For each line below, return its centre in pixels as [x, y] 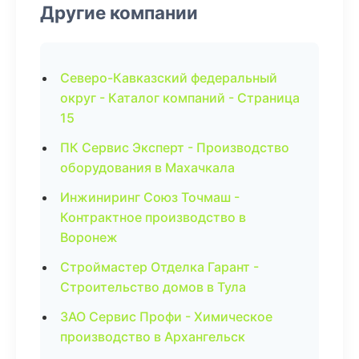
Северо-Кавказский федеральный [169, 78]
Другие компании [119, 12]
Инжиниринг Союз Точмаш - [150, 197]
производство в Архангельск [153, 337]
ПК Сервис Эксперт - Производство [175, 147]
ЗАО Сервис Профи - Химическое [166, 317]
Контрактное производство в [153, 217]
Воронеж [89, 237]
